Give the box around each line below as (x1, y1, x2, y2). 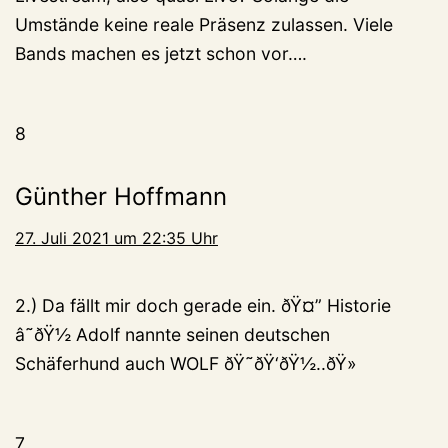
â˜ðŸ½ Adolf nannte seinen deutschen (15, 323, 330, 345)
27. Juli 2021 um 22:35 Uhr (15, 227, 218, 248)
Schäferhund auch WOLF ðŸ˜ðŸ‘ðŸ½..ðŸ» (15, 352, 357, 374)
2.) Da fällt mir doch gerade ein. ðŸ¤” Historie (15, 294, 391, 316)
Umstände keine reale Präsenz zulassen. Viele (15, 13, 393, 35)
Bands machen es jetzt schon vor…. (15, 42, 307, 64)
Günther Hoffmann (15, 181, 227, 211)
